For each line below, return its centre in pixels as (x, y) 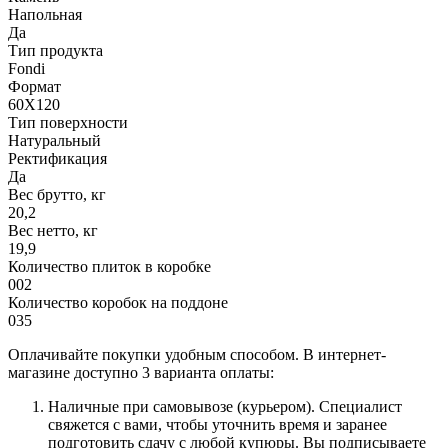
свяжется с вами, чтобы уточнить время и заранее (217, 424)
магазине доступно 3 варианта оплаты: (141, 372)
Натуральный (54, 140)
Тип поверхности (68, 122)
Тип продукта (55, 50)
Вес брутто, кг (57, 194)
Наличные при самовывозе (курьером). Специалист (225, 406)
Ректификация (57, 158)
